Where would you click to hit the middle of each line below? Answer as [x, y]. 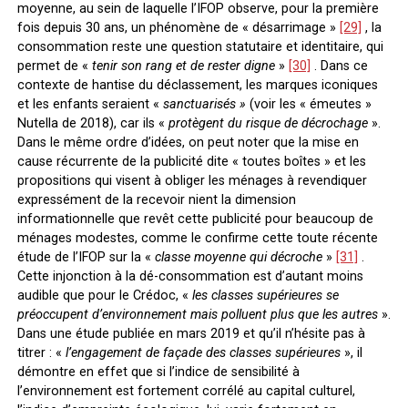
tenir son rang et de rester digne [183, 66]
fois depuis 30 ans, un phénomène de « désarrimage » [178, 27]
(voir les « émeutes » [308, 104]
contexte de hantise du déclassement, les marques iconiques [197, 85]
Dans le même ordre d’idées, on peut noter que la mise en [188, 142]
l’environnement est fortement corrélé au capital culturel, [186, 391]
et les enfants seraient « [90, 104]
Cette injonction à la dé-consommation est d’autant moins [190, 276]
